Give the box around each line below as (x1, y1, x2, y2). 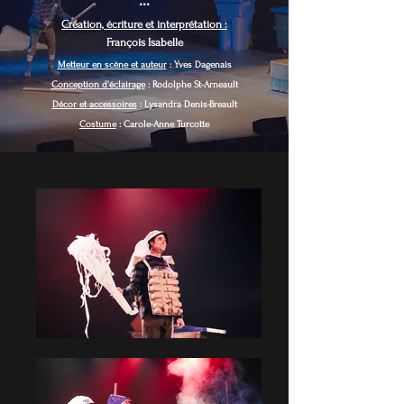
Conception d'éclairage (50, 79, 145, 90)
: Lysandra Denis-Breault (136, 99, 237, 110)
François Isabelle (106, 36, 183, 49)
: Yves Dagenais (166, 60, 232, 70)
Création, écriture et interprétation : (61, 18, 227, 31)
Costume (79, 119, 116, 130)
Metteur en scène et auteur (57, 60, 167, 70)
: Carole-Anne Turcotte (116, 119, 209, 130)
